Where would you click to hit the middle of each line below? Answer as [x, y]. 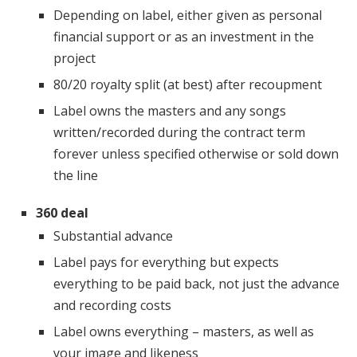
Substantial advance [113, 235]
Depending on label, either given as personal [188, 15]
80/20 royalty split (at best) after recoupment [188, 84]
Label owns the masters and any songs [170, 110]
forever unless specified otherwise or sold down [196, 153]
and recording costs [112, 305]
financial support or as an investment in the [184, 36]
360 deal [62, 212]
